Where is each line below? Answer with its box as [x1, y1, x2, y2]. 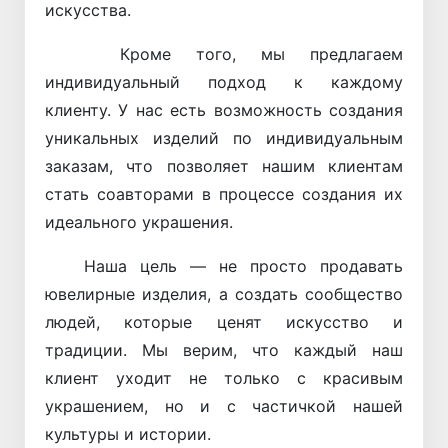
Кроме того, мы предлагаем [45, 44, 403, 65]
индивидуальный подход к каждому [45, 72, 403, 93]
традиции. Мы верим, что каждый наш [45, 340, 403, 361]
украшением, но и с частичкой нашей [45, 396, 403, 417]
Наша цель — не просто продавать [45, 256, 403, 277]
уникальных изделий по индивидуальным [45, 128, 403, 149]
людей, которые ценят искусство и [45, 312, 403, 333]
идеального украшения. [45, 212, 233, 233]
